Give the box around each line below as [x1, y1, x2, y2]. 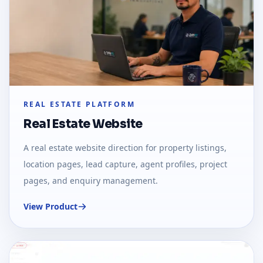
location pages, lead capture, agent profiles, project [23, 159, 227, 170]
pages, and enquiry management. [23, 175, 158, 187]
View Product [23, 201, 77, 213]
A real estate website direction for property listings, [23, 142, 227, 154]
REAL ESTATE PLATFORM [23, 99, 135, 110]
